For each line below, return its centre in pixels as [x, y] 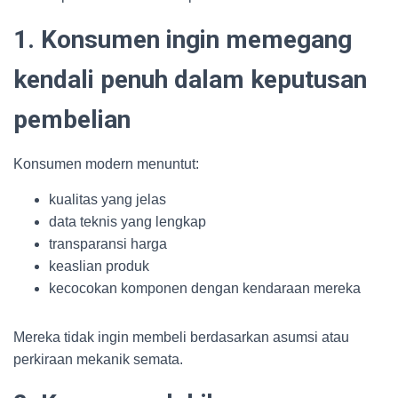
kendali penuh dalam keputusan [190, 80]
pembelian [72, 119]
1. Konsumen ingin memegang [183, 40]
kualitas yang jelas [107, 199]
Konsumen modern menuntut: [106, 164]
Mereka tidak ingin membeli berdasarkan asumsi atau [181, 337]
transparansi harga [108, 244]
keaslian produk [99, 266]
